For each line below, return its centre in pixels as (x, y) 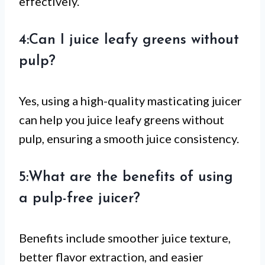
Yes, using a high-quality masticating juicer (130, 101)
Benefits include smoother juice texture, (125, 238)
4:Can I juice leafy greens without (129, 41)
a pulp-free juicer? (80, 199)
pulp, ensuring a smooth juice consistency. (129, 139)
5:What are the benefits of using (126, 178)
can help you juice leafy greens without (122, 120)
